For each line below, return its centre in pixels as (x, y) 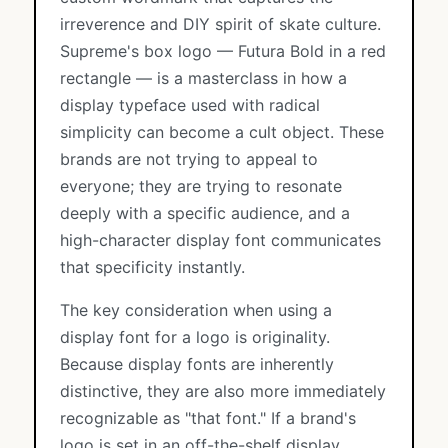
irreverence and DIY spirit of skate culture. (220, 24)
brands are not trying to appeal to (189, 159)
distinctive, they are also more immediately (223, 391)
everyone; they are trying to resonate (201, 186)
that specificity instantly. (152, 267)
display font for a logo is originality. (195, 337)
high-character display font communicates (220, 240)
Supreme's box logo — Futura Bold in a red (223, 51)
